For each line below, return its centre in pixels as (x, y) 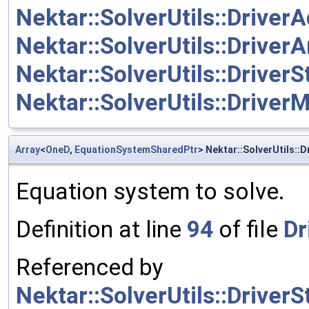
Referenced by (90, 267)
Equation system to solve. (150, 191)
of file (248, 229)
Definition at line (101, 229)
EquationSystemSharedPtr (136, 149)
